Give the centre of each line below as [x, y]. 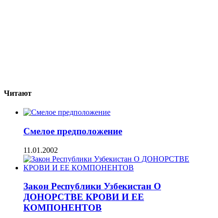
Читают [18, 93]
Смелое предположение [73, 131]
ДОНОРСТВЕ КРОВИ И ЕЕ [84, 197]
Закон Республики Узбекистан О [92, 186]
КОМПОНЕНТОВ [63, 208]
